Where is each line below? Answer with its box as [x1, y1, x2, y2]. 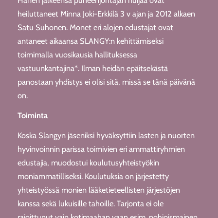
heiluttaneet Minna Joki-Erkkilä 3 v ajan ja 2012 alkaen [17, 9, 195, 19]
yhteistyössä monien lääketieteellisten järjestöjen [17, 184, 180, 195]
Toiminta [17, 110, 48, 120]
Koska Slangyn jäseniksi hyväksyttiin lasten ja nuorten [17, 130, 195, 140]
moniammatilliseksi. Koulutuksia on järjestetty [17, 171, 169, 181]
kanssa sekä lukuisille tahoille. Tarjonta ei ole [17, 198, 163, 208]
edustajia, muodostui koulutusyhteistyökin [17, 157, 159, 167]
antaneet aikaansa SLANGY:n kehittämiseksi [17, 36, 163, 46]
